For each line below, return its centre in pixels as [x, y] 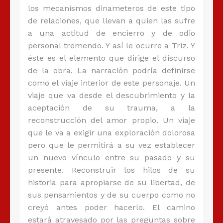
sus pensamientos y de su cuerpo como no [111, 195]
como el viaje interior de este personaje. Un [111, 83]
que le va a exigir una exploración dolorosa [111, 133]
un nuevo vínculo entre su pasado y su [111, 158]
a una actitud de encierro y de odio [111, 33]
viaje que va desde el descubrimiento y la [111, 96]
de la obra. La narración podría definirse [111, 71]
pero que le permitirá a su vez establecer [111, 145]
